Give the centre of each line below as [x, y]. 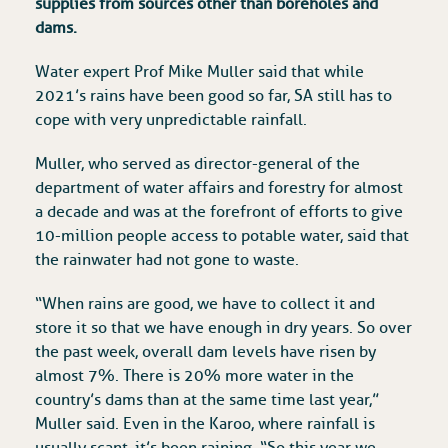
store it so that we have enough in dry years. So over [223, 328]
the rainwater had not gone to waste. [167, 260]
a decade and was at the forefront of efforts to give [219, 212]
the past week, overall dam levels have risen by [205, 352]
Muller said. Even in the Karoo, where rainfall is [205, 424]
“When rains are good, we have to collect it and [205, 304]
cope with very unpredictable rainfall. [171, 120]
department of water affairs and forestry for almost [219, 188]
